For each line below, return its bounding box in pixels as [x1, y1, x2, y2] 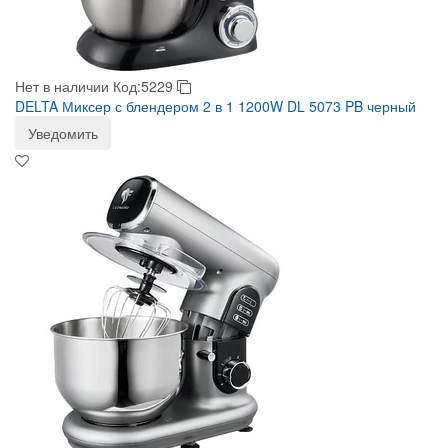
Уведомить [28, 123, 98, 143]
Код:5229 [113, 76, 177, 96]
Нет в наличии [15, 76, 109, 96]
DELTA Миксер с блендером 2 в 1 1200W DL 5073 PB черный [15, 96, 416, 116]
